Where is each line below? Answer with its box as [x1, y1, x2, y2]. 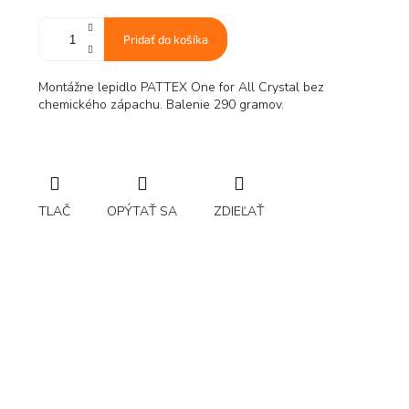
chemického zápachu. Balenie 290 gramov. [38, 96, 284, 114]
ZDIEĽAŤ [214, 203, 264, 221]
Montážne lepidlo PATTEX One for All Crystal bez [38, 79, 324, 97]
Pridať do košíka [123, 32, 208, 47]
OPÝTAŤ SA [107, 203, 177, 221]
